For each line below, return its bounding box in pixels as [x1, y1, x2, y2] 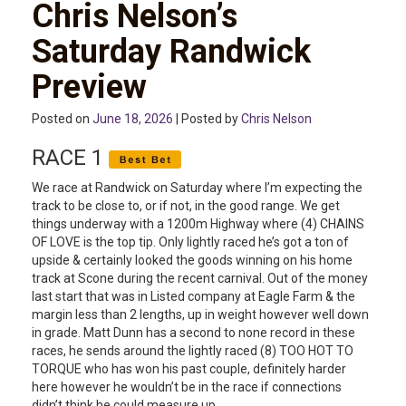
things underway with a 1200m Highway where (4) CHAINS [32, 216, 364, 231]
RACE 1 [32, 144, 109, 170]
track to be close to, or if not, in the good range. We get [32, 198, 340, 213]
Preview [32, 67, 147, 106]
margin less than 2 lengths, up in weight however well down [32, 306, 369, 322]
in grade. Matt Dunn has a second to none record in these [32, 324, 355, 340]
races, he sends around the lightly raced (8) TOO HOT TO [32, 343, 353, 358]
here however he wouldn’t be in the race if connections [32, 379, 342, 394]
